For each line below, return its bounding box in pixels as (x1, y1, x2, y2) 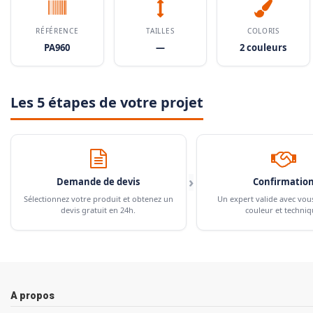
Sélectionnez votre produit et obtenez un (23, 193, 173, 204)
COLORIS (247, 25, 279, 36)
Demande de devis (57, 175, 140, 188)
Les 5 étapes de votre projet (10, 92, 203, 112)
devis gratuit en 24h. (61, 204, 136, 215)
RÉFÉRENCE (36, 25, 79, 36)
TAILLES (146, 25, 175, 36)
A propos (10, 289, 54, 301)
